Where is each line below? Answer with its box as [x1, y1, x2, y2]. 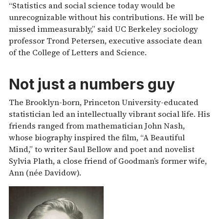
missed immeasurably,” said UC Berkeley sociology [9, 23, 198, 34]
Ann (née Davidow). [9, 167, 81, 178]
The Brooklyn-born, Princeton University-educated [9, 96, 198, 108]
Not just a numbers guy [9, 75, 175, 93]
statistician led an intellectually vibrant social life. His [9, 108, 210, 119]
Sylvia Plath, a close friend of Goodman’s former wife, [9, 155, 207, 166]
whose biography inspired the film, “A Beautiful [9, 131, 185, 143]
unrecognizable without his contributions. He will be [9, 11, 204, 22]
